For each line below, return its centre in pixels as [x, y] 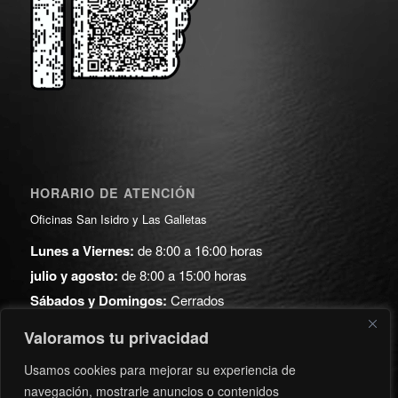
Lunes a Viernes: [82, 250]
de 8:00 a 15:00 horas [182, 275]
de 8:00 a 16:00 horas [198, 250]
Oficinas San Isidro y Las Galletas [118, 219]
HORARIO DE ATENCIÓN [112, 192]
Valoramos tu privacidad [116, 338]
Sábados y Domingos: [98, 300]
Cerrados [195, 299]
